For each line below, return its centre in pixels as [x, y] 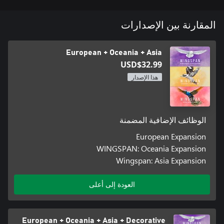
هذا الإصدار [145, 77]
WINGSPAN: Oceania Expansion [151, 148]
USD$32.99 [141, 64]
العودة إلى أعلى [112, 184]
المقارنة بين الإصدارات [168, 25]
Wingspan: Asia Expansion [161, 160]
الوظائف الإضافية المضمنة [163, 120]
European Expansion [171, 136]
